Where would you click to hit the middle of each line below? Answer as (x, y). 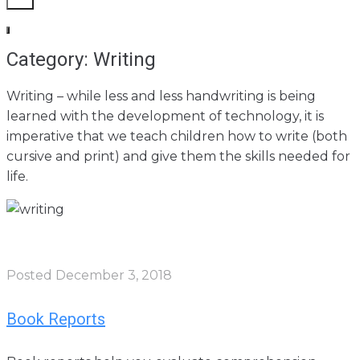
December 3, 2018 (114, 276)
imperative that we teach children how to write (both (177, 137)
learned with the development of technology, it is (165, 117)
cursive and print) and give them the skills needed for (178, 157)
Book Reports (56, 319)
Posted (31, 276)
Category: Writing (81, 60)
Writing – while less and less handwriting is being (161, 96)
